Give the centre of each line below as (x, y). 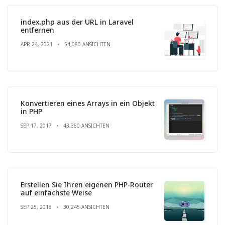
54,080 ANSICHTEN (87, 44)
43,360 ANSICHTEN (86, 125)
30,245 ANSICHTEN (86, 207)
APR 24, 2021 (37, 44)
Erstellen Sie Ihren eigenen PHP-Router (87, 184)
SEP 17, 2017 (36, 125)
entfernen (37, 30)
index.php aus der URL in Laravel (77, 22)
